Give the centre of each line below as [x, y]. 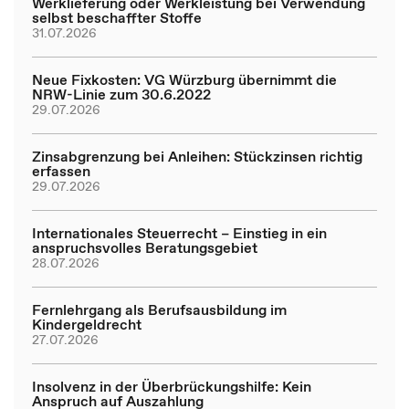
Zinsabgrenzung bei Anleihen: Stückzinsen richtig [197, 156]
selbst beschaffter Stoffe [117, 17]
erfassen [61, 170]
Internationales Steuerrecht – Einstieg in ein [179, 232]
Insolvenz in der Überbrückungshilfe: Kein [172, 386]
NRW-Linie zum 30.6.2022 [121, 94]
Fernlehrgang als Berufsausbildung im [159, 309]
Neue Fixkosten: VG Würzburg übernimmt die [184, 79]
